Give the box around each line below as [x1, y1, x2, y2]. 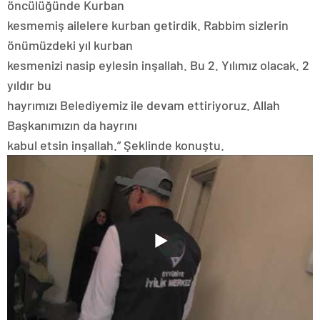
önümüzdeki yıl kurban [7, 36, 133, 53]
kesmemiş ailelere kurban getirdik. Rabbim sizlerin [7, 16, 289, 33]
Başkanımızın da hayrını [7, 116, 137, 133]
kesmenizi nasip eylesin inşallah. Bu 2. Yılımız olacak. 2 [7, 56, 309, 73]
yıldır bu [7, 76, 51, 93]
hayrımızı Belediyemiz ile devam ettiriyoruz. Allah [7, 96, 280, 113]
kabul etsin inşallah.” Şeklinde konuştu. [7, 136, 224, 153]
